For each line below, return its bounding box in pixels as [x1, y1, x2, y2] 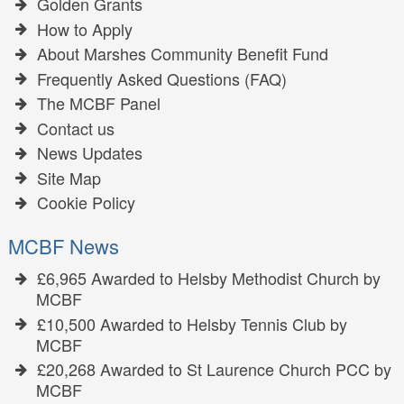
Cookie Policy [37, 190, 136, 215]
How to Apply [37, 16, 133, 41]
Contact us [37, 115, 115, 140]
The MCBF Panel [37, 91, 161, 115]
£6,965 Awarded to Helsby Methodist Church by [37, 266, 381, 290]
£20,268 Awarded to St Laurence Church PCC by [37, 357, 392, 381]
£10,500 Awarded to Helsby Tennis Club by [37, 311, 348, 335]
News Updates [37, 141, 143, 165]
